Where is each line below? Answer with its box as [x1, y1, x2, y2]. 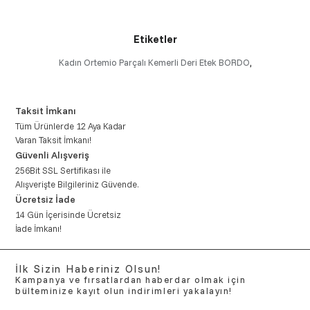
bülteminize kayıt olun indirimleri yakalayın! [15, 284, 232, 296]
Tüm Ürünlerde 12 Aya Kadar [15, 120, 127, 131]
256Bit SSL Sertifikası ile [15, 164, 111, 176]
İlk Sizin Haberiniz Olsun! [15, 262, 162, 275]
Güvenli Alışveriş [15, 148, 90, 161]
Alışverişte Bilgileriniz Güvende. [15, 178, 140, 190]
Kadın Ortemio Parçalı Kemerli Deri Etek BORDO [58, 56, 250, 68]
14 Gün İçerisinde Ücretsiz [15, 208, 122, 220]
